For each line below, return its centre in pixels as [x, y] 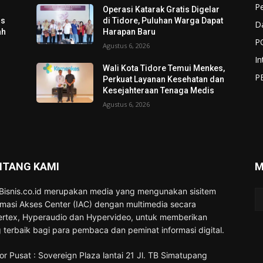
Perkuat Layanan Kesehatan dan [164, 79]
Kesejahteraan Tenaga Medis [159, 90]
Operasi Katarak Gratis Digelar [161, 9]
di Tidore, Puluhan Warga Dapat [163, 20]
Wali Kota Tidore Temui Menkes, [164, 68]
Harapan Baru [129, 31]
